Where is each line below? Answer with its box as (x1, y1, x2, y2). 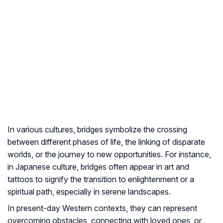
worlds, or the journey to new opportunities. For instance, (7, 149, 211, 160)
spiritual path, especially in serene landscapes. (7, 187, 171, 197)
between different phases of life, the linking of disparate (7, 137, 205, 147)
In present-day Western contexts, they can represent (7, 203, 197, 214)
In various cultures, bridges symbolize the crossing (7, 124, 187, 135)
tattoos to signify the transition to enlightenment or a (7, 174, 194, 185)
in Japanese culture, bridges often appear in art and (7, 162, 189, 172)
